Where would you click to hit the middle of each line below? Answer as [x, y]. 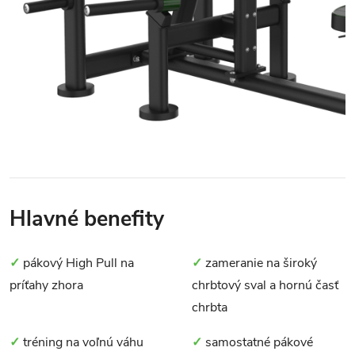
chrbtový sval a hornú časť [265, 285]
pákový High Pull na [77, 263]
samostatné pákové [258, 342]
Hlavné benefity [87, 219]
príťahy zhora [46, 285]
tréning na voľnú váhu [82, 342]
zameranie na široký [260, 263]
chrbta [210, 307]
